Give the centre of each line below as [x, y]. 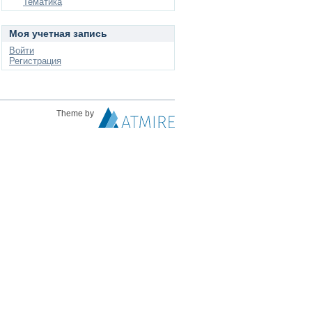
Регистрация [35, 61]
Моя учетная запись [58, 33]
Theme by [76, 114]
